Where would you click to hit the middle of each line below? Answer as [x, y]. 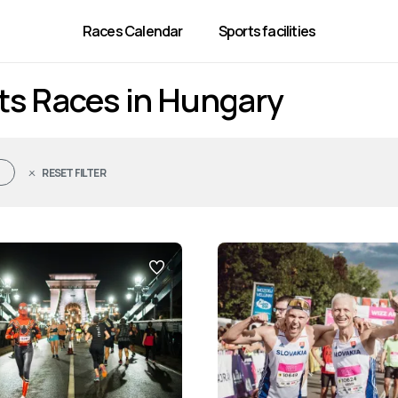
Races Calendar [132, 31]
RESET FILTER [74, 173]
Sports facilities [267, 31]
